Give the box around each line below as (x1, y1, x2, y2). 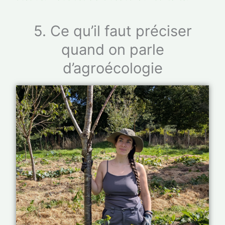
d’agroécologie (62, 59, 163, 77)
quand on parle (61, 41, 164, 59)
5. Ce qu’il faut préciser (33, 22, 192, 40)
